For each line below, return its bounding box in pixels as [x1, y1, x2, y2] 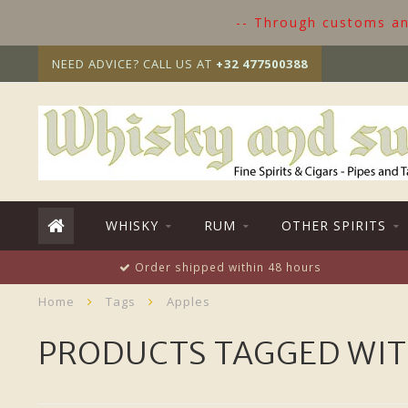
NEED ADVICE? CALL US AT [52, 56, 216, 72]
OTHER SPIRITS [281, 217, 386, 234]
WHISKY [106, 217, 158, 234]
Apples [167, 293, 210, 310]
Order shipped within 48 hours [131, 260, 321, 274]
